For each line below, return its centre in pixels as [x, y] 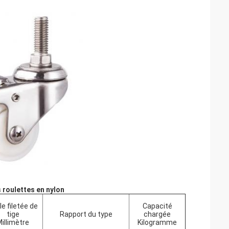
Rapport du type [86, 214]
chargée [157, 214]
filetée [17, 206]
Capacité [157, 206]
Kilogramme [157, 222]
